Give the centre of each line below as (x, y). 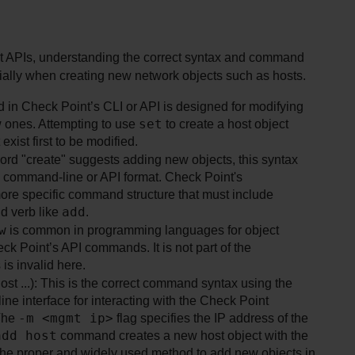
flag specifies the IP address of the (211, 318)
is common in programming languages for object (143, 230)
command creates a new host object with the (183, 335)
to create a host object (225, 124)
